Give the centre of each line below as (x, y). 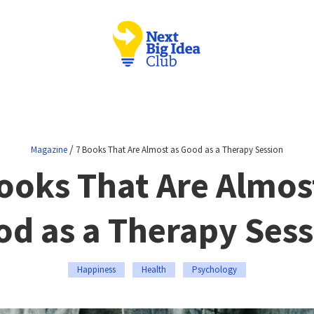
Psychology (214, 269)
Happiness (96, 269)
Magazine (49, 150)
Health (154, 269)
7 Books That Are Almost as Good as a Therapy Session (179, 150)
